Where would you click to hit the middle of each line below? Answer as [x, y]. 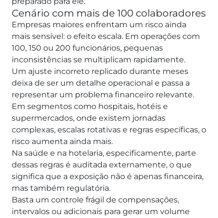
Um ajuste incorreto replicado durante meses [100, 71]
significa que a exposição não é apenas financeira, [108, 176]
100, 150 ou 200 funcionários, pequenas [87, 48]
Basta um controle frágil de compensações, [95, 200]
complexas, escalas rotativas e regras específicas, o [109, 129]
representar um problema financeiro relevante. [103, 94]
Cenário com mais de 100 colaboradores [109, 13]
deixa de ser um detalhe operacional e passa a [101, 83]
